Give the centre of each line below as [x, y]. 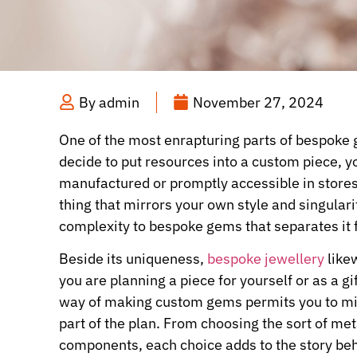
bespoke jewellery [266, 258]
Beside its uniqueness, [133, 258]
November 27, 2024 [258, 102]
